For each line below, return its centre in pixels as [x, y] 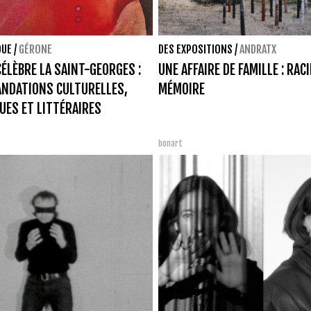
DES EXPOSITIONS [195, 49]
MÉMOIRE [182, 89]
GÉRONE [35, 49]
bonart [170, 143]
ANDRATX [258, 49]
